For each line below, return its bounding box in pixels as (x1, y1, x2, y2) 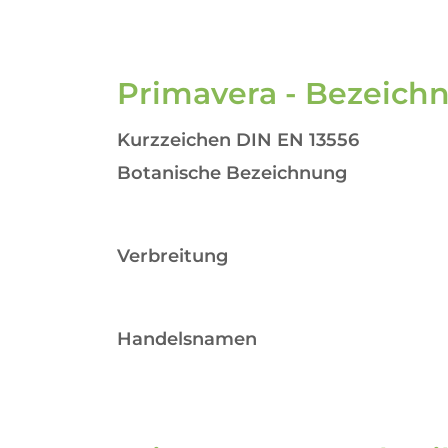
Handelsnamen (117, 328, 257, 350)
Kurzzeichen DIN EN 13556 (117, 129, 359, 151)
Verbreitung (117, 245, 228, 267)
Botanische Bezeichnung (117, 162, 347, 184)
